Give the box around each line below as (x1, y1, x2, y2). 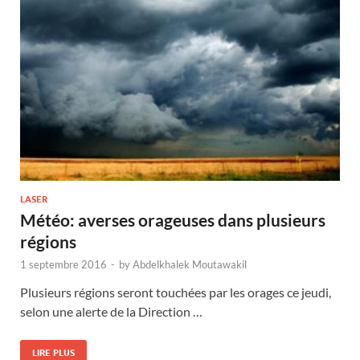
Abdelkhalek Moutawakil (133, 258, 247, 272)
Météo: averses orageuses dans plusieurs (20, 210, 325, 231)
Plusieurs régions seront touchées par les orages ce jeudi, (20, 284, 331, 301)
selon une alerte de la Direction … (20, 304, 202, 320)
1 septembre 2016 (20, 258, 107, 272)
